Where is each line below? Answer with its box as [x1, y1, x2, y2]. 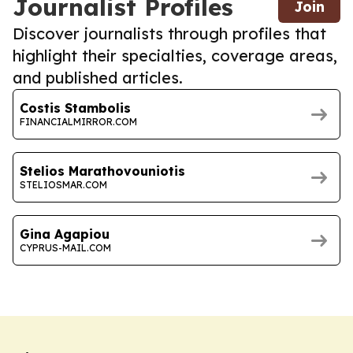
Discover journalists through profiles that [13, 24, 326, 44]
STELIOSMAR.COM [20, 178, 107, 191]
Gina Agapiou [20, 225, 110, 242]
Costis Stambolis [20, 99, 131, 116]
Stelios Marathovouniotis [20, 162, 185, 179]
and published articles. [13, 68, 183, 88]
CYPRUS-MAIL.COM [20, 241, 111, 254]
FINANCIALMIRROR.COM [20, 115, 137, 128]
